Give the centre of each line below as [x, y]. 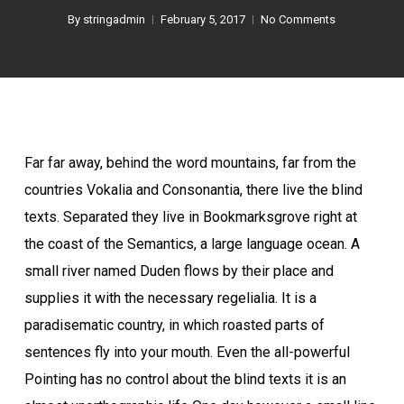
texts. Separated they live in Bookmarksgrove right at [190, 217]
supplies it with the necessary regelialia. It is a [170, 298]
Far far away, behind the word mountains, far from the [190, 163]
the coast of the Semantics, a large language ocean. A [192, 244]
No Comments [298, 19]
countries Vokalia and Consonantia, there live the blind [193, 190]
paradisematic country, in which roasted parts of [174, 325]
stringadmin [115, 19]
